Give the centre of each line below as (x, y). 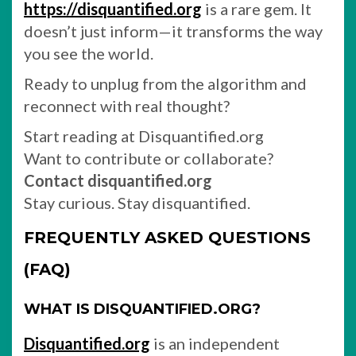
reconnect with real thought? (127, 106)
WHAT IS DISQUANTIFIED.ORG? (142, 309)
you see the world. (89, 53)
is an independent (215, 343)
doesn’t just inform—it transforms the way (173, 31)
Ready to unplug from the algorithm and (165, 83)
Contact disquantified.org (118, 180)
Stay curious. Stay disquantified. (137, 203)
